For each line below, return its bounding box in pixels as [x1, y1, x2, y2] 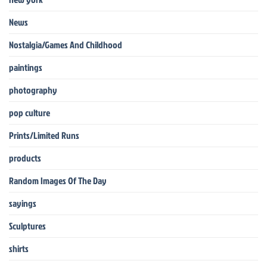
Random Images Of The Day [9, 173, 107, 187]
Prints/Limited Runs [9, 128, 79, 142]
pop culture [9, 105, 50, 119]
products [9, 151, 41, 164]
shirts [9, 241, 29, 255]
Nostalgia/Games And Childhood [9, 38, 122, 51]
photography [9, 83, 57, 97]
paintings [9, 60, 42, 74]
